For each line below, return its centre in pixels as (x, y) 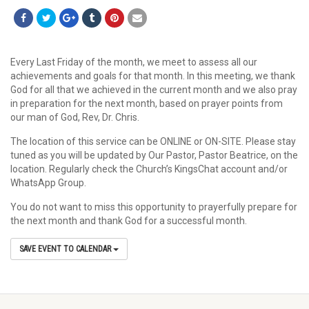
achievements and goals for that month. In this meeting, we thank (153, 76)
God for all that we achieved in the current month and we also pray (154, 90)
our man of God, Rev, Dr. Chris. (75, 117)
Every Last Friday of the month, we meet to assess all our (134, 62)
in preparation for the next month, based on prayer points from (147, 103)
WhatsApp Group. (48, 183)
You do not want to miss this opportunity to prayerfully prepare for (154, 207)
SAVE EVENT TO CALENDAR (66, 249)
